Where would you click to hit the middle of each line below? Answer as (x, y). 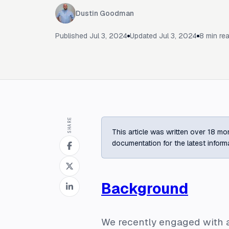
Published (72, 36)
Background (145, 188)
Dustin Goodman (105, 13)
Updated (144, 36)
